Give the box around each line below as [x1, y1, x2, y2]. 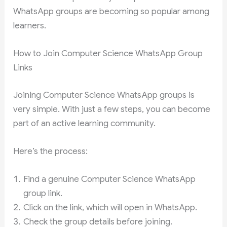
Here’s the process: [13, 145, 88, 157]
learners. [13, 20, 47, 31]
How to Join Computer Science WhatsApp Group [13, 48, 203, 59]
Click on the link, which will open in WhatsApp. [23, 202, 198, 213]
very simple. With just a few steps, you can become [13, 103, 211, 115]
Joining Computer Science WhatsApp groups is [13, 89, 195, 100]
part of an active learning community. [13, 118, 156, 129]
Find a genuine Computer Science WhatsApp [23, 174, 196, 185]
